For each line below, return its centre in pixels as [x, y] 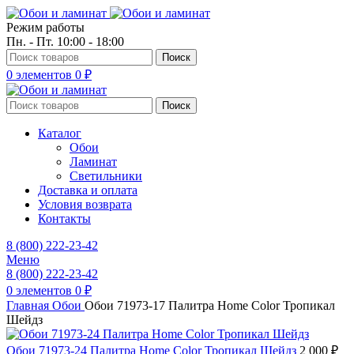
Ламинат [93, 162]
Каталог [60, 133]
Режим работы [45, 27]
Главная [29, 305]
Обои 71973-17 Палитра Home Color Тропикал [210, 305]
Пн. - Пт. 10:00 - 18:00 [65, 41]
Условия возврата [85, 204]
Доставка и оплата [88, 190]
